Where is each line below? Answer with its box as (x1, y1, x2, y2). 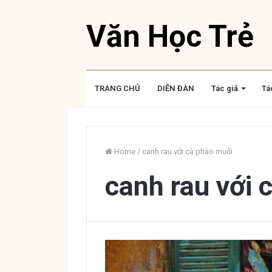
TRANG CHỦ (95, 84, 140, 93)
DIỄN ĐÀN (157, 84, 194, 93)
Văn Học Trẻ (86, 19, 254, 54)
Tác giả (211, 84, 238, 93)
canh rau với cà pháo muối (142, 147, 233, 156)
